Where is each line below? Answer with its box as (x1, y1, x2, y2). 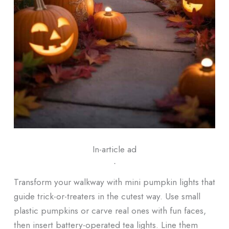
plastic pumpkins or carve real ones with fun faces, (13, 204, 206, 217)
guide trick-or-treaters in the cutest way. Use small (13, 190, 200, 203)
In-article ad (93, 143, 136, 156)
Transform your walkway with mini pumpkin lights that (13, 175, 215, 189)
